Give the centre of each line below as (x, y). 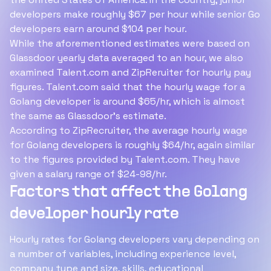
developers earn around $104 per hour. (98, 29)
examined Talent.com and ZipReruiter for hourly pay (130, 72)
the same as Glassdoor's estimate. (88, 116)
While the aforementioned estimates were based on (130, 43)
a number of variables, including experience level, (123, 254)
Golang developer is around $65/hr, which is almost (127, 101)
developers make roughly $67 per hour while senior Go (135, 14)
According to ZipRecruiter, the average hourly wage (129, 130)
